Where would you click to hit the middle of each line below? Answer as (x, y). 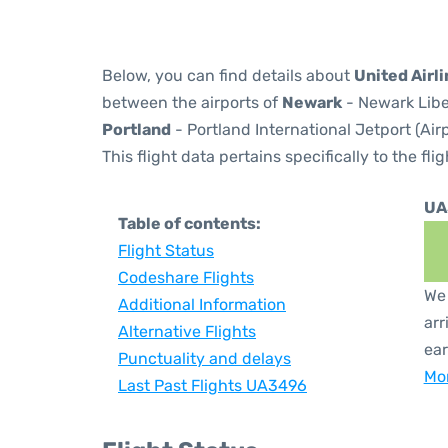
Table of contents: (189, 223)
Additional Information (202, 304)
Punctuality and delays (204, 358)
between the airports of (192, 102)
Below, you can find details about (228, 75)
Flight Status (166, 250)
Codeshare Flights (186, 277)
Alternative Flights (187, 331)
